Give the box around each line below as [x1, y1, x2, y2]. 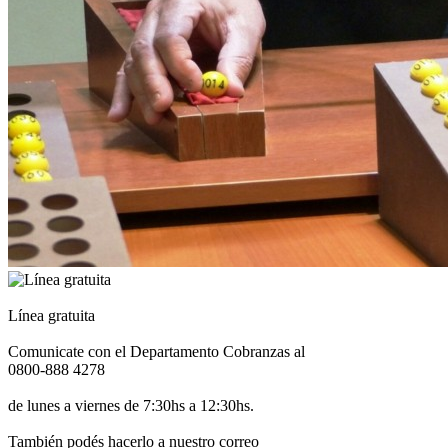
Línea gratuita [8, 307, 95, 325]
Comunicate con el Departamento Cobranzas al [8, 343, 305, 361]
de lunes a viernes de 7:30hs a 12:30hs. [8, 397, 254, 415]
